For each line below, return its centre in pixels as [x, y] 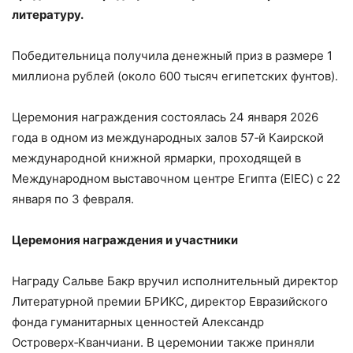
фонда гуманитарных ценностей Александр [138, 322]
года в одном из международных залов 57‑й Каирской [168, 138]
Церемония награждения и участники [125, 240]
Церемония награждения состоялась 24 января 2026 [165, 117]
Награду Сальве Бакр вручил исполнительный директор [175, 281]
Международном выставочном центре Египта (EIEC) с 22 [176, 179]
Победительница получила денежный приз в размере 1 [172, 56]
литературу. [48, 15]
